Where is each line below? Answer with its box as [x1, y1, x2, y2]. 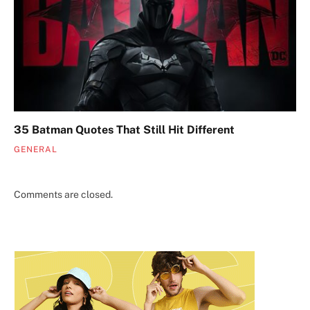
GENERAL [14, 145, 57, 155]
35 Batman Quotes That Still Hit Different [14, 123, 235, 137]
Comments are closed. [14, 189, 113, 201]
